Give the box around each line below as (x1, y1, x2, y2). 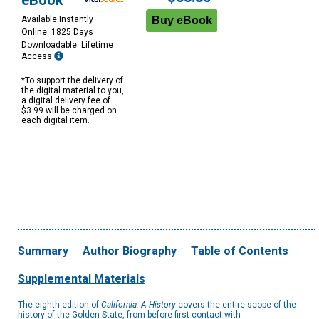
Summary (18, 244, 68, 258)
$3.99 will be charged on (21, 105, 117, 116)
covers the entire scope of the (176, 300, 296, 310)
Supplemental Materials (18, 272, 145, 286)
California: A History (101, 300, 176, 310)
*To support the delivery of (21, 75, 123, 86)
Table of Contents (191, 244, 288, 258)
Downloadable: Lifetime (21, 40, 113, 51)
